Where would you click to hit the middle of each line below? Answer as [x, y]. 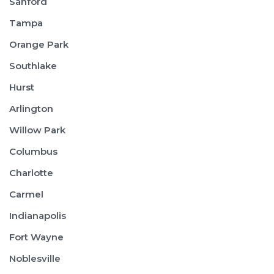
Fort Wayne [36, 237]
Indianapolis [38, 216]
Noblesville [35, 258]
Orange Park [39, 44]
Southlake [33, 66]
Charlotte [31, 173]
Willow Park [37, 130]
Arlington [31, 109]
